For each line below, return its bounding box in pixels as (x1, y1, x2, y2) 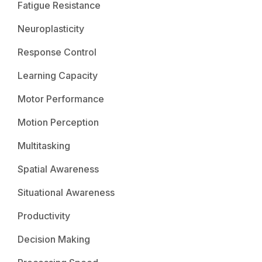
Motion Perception (18, 116, 99, 128)
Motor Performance (18, 92, 104, 105)
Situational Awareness (18, 186, 115, 198)
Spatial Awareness (18, 163, 99, 175)
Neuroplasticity (18, 22, 84, 35)
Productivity (18, 209, 70, 222)
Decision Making (18, 233, 90, 245)
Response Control (18, 46, 96, 58)
